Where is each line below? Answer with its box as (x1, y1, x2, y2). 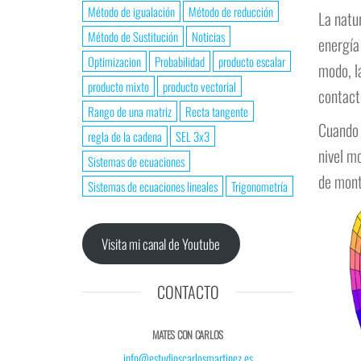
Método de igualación (88, 2, 175, 20)
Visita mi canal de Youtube (102, 234, 221, 254)
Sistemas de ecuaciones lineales (88, 177, 218, 195)
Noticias (192, 27, 225, 45)
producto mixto (88, 77, 149, 95)
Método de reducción (189, 2, 273, 20)
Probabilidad (155, 52, 205, 70)
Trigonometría (231, 177, 288, 195)
